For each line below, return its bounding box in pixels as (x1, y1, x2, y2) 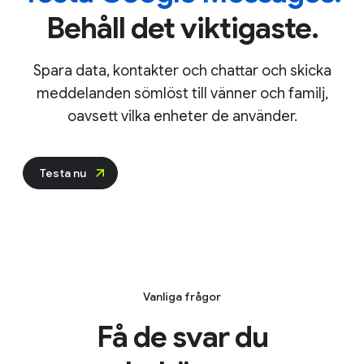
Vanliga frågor (125, 288, 203, 304)
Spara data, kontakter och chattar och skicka (15, 61, 314, 80)
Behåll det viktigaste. (28, 9, 301, 46)
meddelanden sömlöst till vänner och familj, (18, 84, 310, 102)
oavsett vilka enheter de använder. (49, 106, 279, 125)
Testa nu (22, 165, 68, 180)
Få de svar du (78, 318, 250, 355)
